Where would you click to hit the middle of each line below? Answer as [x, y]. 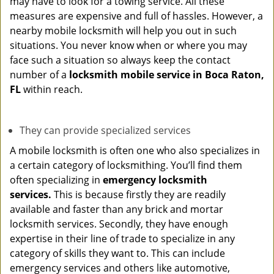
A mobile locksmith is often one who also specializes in [135, 150]
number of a [39, 75]
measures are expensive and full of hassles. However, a [136, 16]
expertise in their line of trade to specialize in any [122, 239]
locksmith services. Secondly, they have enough [119, 224]
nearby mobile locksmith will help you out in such [123, 31]
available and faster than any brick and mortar [117, 209]
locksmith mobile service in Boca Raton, [167, 75]
